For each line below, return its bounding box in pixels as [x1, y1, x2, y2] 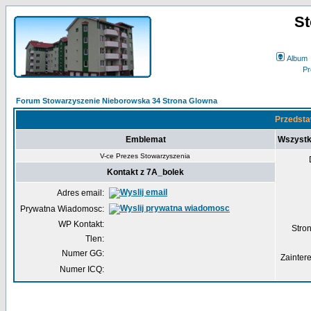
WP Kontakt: [58, 219, 104, 229]
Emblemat [125, 135, 166, 144]
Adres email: [57, 188, 104, 198]
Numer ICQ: [60, 264, 104, 274]
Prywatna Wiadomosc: [20, 204, 104, 214]
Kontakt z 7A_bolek [107, 167, 184, 177]
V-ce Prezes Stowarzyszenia [100, 152, 190, 160]
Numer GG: [62, 249, 104, 258]
